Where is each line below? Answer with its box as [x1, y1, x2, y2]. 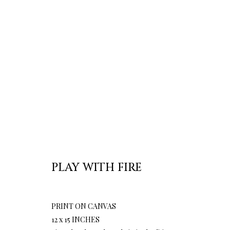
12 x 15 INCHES [51, 215, 100, 225]
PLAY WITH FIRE [51, 160, 142, 176]
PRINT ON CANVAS [51, 201, 116, 212]
